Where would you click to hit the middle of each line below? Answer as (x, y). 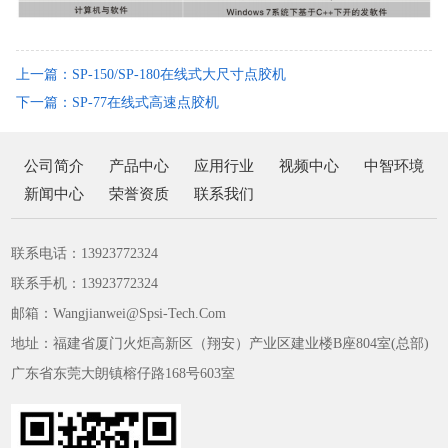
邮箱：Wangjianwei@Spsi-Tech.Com (119, 314)
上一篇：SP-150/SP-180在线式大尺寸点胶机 (150, 75)
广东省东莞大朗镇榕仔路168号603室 (123, 374)
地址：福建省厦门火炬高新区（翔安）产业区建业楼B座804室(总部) (220, 344)
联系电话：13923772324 (85, 254)
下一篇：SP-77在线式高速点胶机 (117, 103)
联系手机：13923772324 (85, 284)
